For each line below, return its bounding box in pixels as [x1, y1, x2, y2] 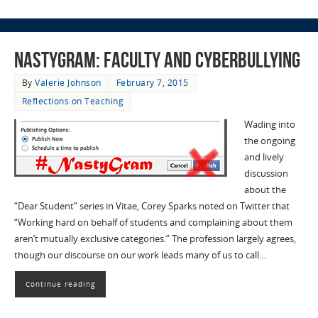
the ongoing [243, 134, 295, 147]
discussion [243, 167, 288, 180]
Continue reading [25, 278, 95, 289]
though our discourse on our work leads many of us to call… [13, 248, 266, 261]
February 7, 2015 [116, 76, 189, 89]
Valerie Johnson [35, 76, 102, 89]
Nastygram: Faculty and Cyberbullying [13, 48, 300, 72]
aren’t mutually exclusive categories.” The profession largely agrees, [13, 232, 296, 245]
